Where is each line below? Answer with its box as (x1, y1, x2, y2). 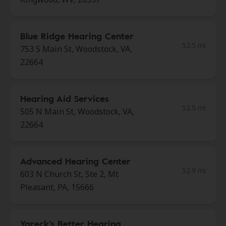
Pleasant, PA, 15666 (20, 182, 94, 193)
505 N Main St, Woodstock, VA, (20, 106, 134, 117)
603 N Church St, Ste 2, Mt (20, 168, 119, 180)
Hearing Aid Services (20, 92, 109, 105)
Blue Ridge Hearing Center (20, 29, 134, 42)
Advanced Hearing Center (20, 154, 131, 167)
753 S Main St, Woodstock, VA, (20, 43, 132, 54)
